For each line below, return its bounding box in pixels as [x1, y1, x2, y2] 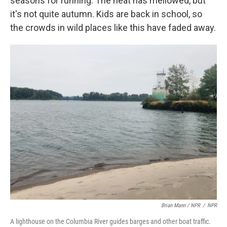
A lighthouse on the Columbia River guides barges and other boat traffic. [10, 217, 211, 225]
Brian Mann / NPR [161, 202, 200, 209]
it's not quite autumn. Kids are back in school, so [10, 9, 202, 19]
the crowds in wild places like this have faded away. [10, 22, 216, 33]
